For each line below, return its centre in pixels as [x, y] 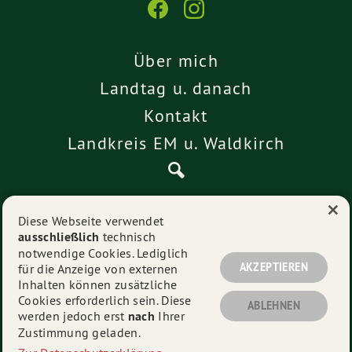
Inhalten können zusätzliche [98, 285]
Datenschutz [176, 269]
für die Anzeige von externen [98, 269]
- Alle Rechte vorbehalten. [247, 326]
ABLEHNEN [273, 306]
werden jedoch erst [73, 316]
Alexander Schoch [128, 327]
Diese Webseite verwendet [91, 221]
